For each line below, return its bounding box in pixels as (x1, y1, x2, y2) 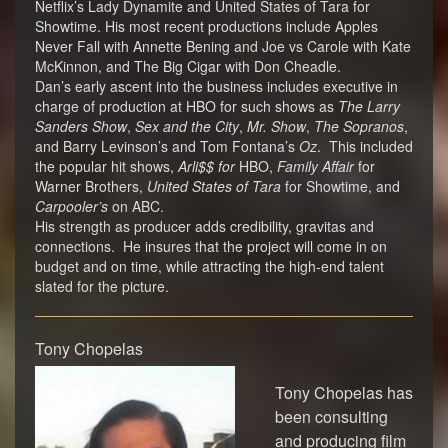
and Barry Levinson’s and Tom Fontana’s (35, 136, 299, 156)
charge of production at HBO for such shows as (35, 96, 338, 116)
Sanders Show (35, 116, 127, 136)
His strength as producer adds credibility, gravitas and (35, 216, 374, 236)
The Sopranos (314, 116, 404, 136)
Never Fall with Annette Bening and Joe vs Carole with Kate (35, 36, 411, 56)
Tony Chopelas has (275, 381, 413, 404)
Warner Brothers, (35, 176, 147, 196)
